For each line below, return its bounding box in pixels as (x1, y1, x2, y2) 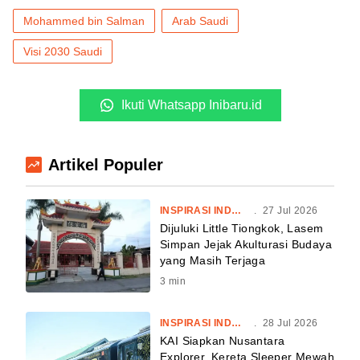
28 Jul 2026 (262, 317, 318, 329)
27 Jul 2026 (262, 204, 318, 216)
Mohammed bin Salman (23, 14, 145, 27)
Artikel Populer (48, 155, 163, 174)
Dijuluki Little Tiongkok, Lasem (160, 221, 324, 235)
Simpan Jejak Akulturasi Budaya (160, 237, 332, 251)
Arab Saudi (172, 14, 228, 27)
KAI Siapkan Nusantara (160, 334, 285, 348)
